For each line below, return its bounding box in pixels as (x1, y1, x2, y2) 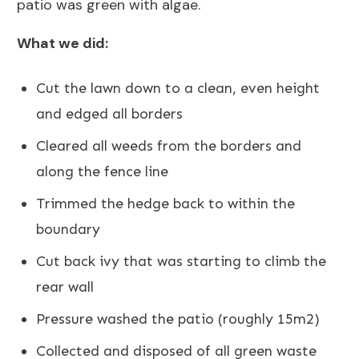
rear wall (36, 278, 94, 296)
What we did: (17, 34, 108, 54)
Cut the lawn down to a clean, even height (36, 79, 320, 98)
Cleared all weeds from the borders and (36, 137, 301, 155)
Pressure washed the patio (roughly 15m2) (36, 310, 320, 329)
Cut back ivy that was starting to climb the (36, 252, 326, 271)
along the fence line (36, 163, 168, 181)
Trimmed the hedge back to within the (36, 195, 295, 213)
